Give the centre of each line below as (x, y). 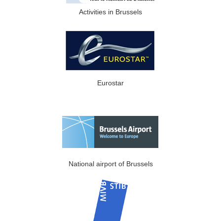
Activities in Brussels (110, 12)
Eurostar (110, 83)
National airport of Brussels (110, 164)
